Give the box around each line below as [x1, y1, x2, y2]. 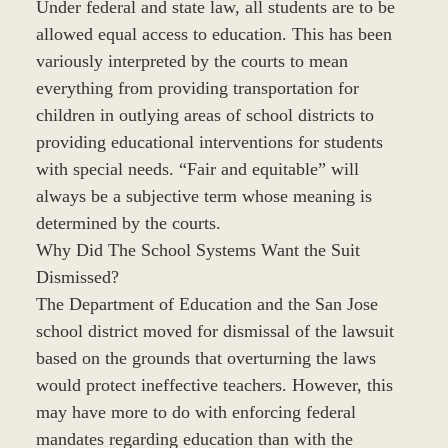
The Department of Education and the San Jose [35, 293, 378, 314]
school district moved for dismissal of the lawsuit [35, 320, 394, 341]
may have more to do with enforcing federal [35, 401, 356, 422]
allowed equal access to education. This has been [35, 23, 392, 44]
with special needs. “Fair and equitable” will [35, 158, 359, 179]
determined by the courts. [35, 212, 221, 233]
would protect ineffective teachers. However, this [35, 374, 393, 395]
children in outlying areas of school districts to [35, 104, 374, 125]
